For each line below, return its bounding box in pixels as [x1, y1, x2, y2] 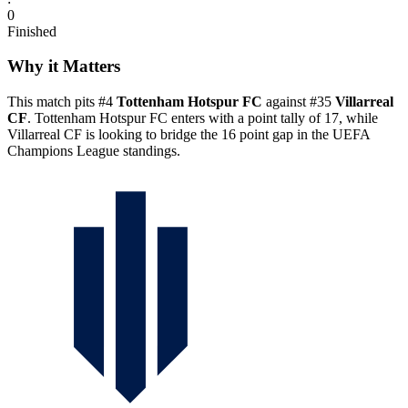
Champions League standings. [7, 143, 180, 158]
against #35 [262, 94, 335, 109]
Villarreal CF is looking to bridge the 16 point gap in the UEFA [7, 127, 370, 142]
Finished [7, 23, 56, 39]
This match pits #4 [7, 94, 117, 109]
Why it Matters [7, 56, 120, 76]
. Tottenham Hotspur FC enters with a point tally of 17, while [27, 110, 378, 126]
